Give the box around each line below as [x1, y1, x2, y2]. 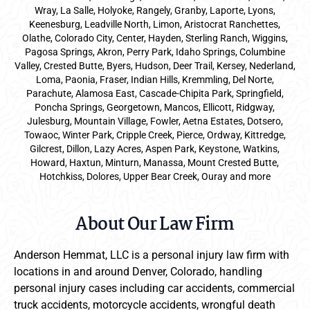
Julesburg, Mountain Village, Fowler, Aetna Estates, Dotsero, [26, 116, 283, 127]
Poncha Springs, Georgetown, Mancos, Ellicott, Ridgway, [35, 102, 275, 113]
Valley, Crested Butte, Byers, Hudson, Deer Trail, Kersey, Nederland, [14, 60, 295, 71]
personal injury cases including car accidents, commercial [14, 282, 295, 295]
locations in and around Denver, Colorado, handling [14, 265, 262, 278]
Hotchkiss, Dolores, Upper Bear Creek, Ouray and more [39, 171, 271, 182]
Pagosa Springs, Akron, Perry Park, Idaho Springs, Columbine [24, 46, 285, 57]
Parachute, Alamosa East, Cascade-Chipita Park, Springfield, [26, 88, 284, 99]
